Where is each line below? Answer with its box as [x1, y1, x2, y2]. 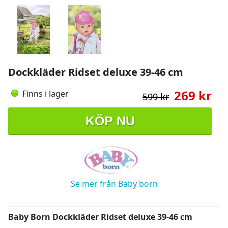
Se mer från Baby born [70, 178, 158, 189]
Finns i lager [22, 88, 69, 99]
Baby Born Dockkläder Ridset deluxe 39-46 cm [8, 211, 192, 222]
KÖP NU [85, 113, 135, 128]
